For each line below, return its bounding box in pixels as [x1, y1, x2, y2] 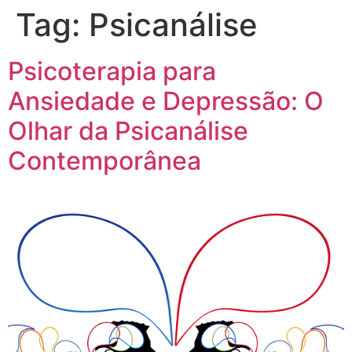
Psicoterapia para [8, 56, 216, 86]
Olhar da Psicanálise [8, 115, 248, 146]
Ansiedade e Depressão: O [8, 86, 324, 116]
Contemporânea [8, 145, 201, 176]
